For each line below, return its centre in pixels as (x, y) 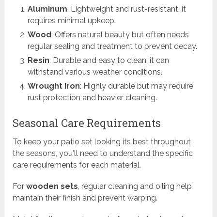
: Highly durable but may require (136, 86)
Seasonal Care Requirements (87, 123)
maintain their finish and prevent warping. (85, 198)
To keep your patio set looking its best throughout (102, 142)
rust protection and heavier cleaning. (92, 98)
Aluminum (47, 9)
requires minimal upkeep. (71, 21)
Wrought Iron (54, 86)
